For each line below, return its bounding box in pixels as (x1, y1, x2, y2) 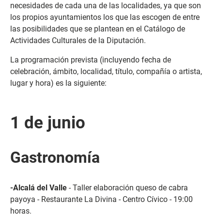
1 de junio (10, 112, 85, 133)
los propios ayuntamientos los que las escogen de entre (10, 12, 200, 22)
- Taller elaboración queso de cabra (66, 183, 188, 192)
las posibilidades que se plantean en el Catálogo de (10, 24, 185, 33)
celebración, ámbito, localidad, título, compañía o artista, (10, 66, 202, 76)
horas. (10, 206, 31, 216)
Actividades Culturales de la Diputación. (10, 35, 146, 45)
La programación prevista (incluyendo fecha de (10, 55, 171, 64)
